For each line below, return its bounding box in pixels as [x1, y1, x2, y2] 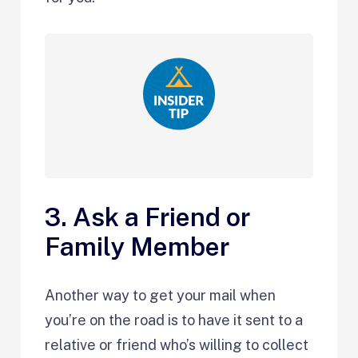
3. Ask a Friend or [45, 201, 251, 232]
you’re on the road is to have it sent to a [45, 311, 304, 328]
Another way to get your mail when [45, 286, 276, 304]
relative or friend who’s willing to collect [45, 336, 309, 353]
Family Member [45, 231, 230, 261]
